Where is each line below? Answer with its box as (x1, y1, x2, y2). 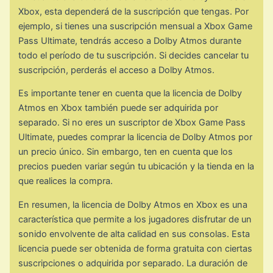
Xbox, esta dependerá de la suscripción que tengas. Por (18, 5, 249, 17)
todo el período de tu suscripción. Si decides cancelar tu (18, 49, 249, 61)
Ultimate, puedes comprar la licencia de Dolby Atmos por (18, 132, 253, 143)
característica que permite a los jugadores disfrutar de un (18, 214, 252, 225)
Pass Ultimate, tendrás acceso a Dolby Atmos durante (18, 35, 242, 46)
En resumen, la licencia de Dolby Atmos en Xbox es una (18, 199, 248, 211)
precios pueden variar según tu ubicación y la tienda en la (18, 161, 255, 172)
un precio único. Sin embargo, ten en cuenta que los (18, 146, 233, 158)
